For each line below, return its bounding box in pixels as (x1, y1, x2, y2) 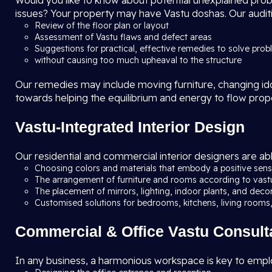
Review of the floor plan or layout (35, 20, 171, 31)
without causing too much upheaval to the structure (35, 55, 242, 66)
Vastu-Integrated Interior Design (15, 118, 245, 135)
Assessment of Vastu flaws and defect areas (35, 32, 214, 42)
